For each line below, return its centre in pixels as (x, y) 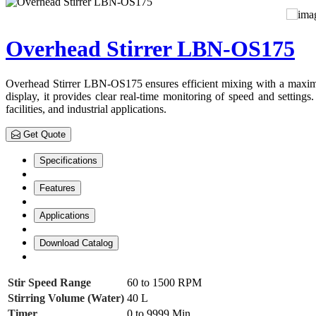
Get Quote (43, 134)
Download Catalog (76, 243)
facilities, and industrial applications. (86, 109)
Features (57, 188)
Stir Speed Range (49, 282)
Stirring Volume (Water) (66, 298)
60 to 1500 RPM (164, 282)
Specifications (68, 160)
